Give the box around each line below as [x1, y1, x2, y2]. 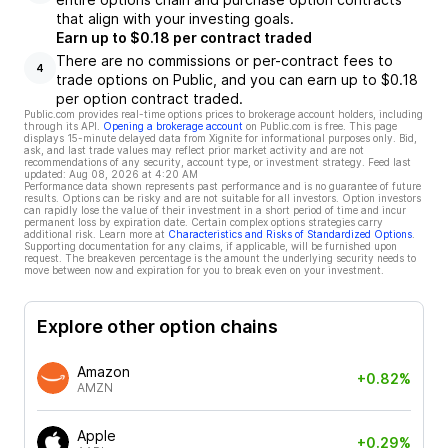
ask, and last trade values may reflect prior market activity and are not [24, 144, 364, 156]
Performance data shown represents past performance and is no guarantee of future [24, 180, 421, 192]
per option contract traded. [56, 90, 243, 107]
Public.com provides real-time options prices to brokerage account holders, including [24, 108, 423, 120]
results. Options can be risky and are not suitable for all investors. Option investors [24, 192, 421, 204]
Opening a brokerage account [103, 120, 243, 132]
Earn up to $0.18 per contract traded [56, 29, 312, 46]
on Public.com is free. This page [246, 120, 397, 132]
